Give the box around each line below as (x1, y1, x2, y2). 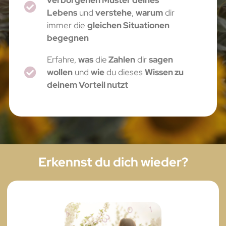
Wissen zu (144, 66, 184, 78)
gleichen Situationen (87, 19, 169, 31)
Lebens (46, 7, 77, 18)
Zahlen (106, 53, 135, 65)
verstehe (95, 7, 132, 18)
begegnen (46, 32, 89, 43)
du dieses (104, 66, 145, 78)
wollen (46, 66, 73, 78)
